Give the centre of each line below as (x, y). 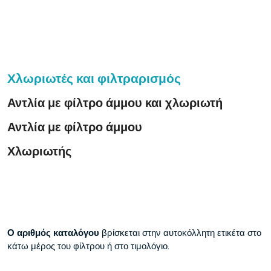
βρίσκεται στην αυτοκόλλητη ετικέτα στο (181, 233)
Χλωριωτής (39, 151)
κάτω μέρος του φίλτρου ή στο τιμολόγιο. (88, 246)
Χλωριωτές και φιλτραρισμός (94, 78)
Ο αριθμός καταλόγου (54, 233)
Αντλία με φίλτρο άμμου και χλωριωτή (115, 103)
